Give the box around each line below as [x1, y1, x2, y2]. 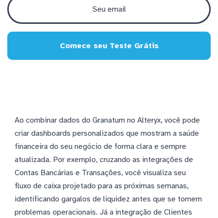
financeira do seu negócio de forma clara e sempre [15, 141, 186, 151]
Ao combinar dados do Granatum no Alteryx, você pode [15, 115, 200, 125]
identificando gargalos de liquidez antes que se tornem [15, 194, 202, 204]
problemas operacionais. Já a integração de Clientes [15, 207, 192, 217]
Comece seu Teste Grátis [59, 40, 159, 51]
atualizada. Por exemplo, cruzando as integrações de [15, 154, 193, 164]
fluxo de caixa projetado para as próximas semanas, [15, 181, 189, 191]
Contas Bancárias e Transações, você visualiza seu [15, 167, 186, 178]
